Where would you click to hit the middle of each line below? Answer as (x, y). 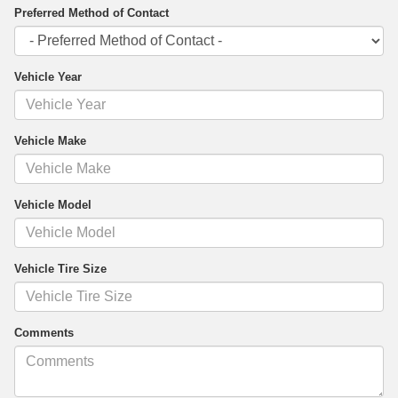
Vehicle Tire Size (60, 269)
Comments (44, 333)
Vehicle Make (50, 141)
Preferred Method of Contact (92, 13)
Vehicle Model (53, 205)
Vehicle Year (48, 77)
